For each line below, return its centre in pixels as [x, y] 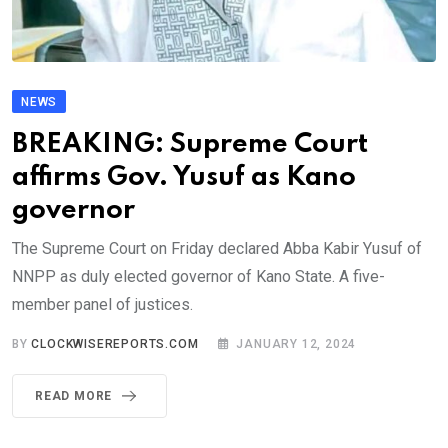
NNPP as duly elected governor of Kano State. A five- [198, 277]
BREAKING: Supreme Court [190, 145]
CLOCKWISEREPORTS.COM [115, 344]
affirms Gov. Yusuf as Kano [184, 178]
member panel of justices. [102, 305]
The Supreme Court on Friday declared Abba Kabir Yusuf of [217, 249]
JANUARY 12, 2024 [296, 344]
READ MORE [74, 396]
